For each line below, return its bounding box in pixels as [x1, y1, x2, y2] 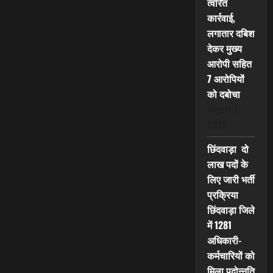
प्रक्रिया [207, 187, 238, 202]
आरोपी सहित [207, 56, 252, 71]
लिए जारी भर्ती [207, 172, 255, 187]
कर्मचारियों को [207, 248, 255, 263]
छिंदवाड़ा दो [207, 141, 249, 157]
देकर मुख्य [207, 41, 242, 56]
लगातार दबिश [207, 26, 254, 41]
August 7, [207, 102, 239, 117]
